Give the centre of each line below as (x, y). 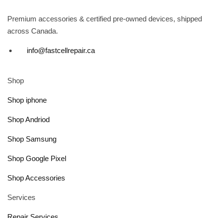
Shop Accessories (36, 178)
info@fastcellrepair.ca (61, 50)
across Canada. (33, 31)
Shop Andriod (28, 120)
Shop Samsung (32, 139)
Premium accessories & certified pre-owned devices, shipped (105, 18)
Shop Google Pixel (37, 159)
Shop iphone (27, 100)
